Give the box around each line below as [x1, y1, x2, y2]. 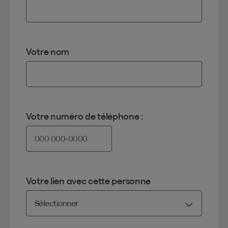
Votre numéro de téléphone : [25, 111, 144, 121]
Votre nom [25, 46, 70, 56]
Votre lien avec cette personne [25, 176, 151, 186]
